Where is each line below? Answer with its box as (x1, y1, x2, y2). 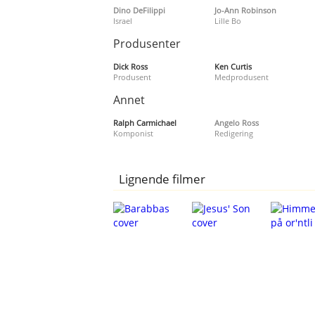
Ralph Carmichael (113, 117, 177, 128)
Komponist (113, 127, 154, 139)
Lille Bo (214, 15, 241, 26)
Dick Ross (113, 60, 148, 72)
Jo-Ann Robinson (214, 4, 276, 15)
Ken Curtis (214, 60, 252, 72)
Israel (113, 15, 133, 26)
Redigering (214, 127, 253, 139)
